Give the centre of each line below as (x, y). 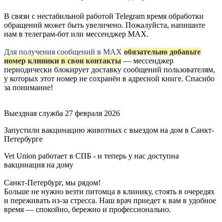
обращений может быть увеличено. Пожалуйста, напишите (105, 25)
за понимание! (28, 87)
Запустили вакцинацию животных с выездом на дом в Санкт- (109, 130)
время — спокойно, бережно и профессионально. (87, 209)
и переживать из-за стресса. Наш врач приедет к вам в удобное (110, 200)
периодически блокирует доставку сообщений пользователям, (110, 69)
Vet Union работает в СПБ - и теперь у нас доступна (91, 156)
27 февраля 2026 (92, 113)
